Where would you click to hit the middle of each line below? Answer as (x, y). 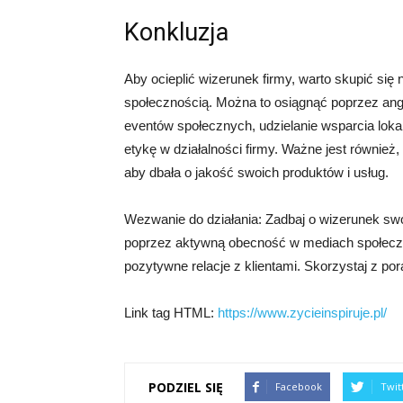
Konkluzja (176, 32)
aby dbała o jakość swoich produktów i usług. (256, 172)
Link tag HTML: (171, 313)
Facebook (299, 386)
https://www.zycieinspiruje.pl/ (302, 313)
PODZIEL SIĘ (186, 387)
